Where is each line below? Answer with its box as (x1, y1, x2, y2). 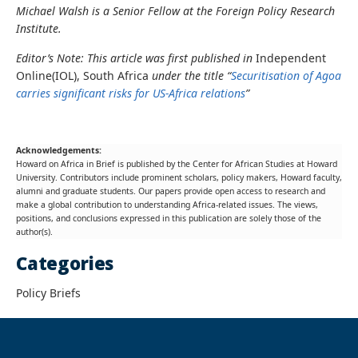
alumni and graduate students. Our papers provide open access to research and (16, 185, 325, 197)
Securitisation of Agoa (231, 67, 341, 83)
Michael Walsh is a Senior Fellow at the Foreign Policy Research (16, 2, 335, 18)
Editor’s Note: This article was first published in (16, 50, 256, 66)
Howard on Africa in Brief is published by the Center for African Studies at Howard (16, 157, 337, 169)
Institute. (16, 20, 62, 36)
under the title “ (149, 67, 231, 83)
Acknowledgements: (16, 144, 101, 156)
